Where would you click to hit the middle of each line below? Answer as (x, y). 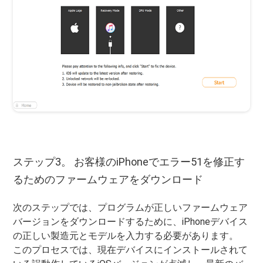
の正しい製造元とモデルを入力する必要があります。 (126, 236)
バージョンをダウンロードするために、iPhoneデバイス (131, 222)
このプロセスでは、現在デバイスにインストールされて (131, 250)
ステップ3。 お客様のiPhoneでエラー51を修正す (129, 162)
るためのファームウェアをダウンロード (108, 180)
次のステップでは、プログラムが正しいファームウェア (131, 208)
